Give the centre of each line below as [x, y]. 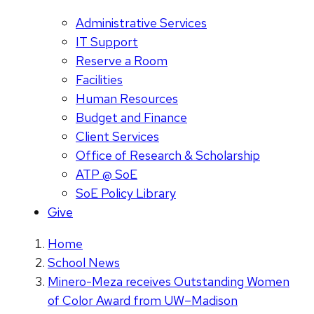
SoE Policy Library [126, 193]
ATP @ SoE [107, 175]
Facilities [99, 80]
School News [84, 263]
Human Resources [127, 99]
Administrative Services [141, 23]
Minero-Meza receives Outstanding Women [169, 282]
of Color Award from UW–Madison [143, 301]
